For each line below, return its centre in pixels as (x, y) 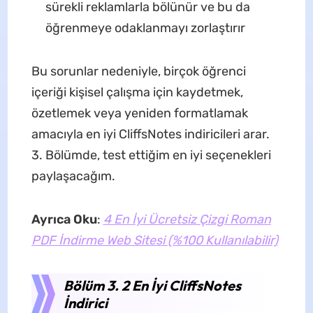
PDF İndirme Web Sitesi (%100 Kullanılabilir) (154, 240)
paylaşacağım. (73, 176)
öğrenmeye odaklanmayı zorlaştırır (145, 28)
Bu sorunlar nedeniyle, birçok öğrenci (138, 71)
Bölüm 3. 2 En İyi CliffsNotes (152, 285)
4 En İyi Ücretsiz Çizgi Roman (187, 219)
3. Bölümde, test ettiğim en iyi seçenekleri (151, 155)
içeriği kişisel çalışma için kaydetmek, (137, 92)
